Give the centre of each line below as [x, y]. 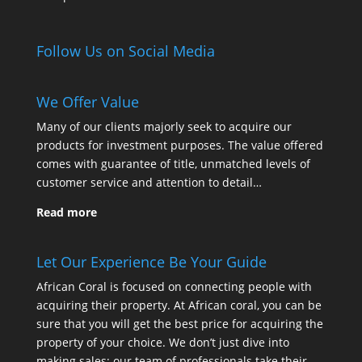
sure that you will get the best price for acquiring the [179, 323]
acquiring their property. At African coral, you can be [179, 305]
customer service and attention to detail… [149, 182]
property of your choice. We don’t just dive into [162, 342]
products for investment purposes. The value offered [179, 145]
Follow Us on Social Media [125, 51]
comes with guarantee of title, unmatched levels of [173, 163]
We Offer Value [87, 101]
